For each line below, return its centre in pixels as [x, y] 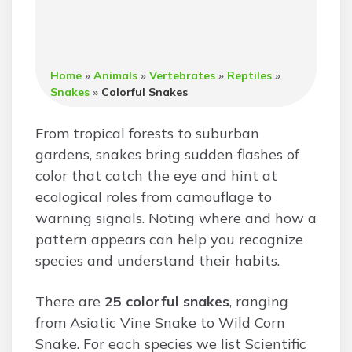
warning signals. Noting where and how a [176, 218]
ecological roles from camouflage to [154, 197]
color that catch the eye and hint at [156, 176]
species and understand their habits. [158, 260]
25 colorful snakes [167, 301]
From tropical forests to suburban [147, 133]
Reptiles [250, 75]
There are [70, 301]
